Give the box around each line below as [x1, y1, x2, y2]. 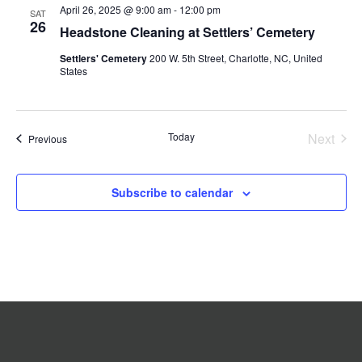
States [59, 63, 87, 78]
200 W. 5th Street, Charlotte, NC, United [149, 50, 322, 65]
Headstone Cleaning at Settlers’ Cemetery [59, 22, 315, 41]
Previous [27, 131, 67, 145]
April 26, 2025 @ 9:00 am [59, 2, 171, 16]
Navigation [260, 4, 342, 24]
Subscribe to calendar [112, 183, 233, 200]
